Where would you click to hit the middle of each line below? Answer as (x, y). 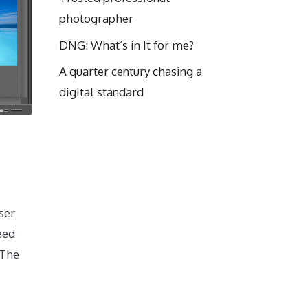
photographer (96, 18)
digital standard (101, 92)
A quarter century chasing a (131, 71)
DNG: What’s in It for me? (126, 45)
